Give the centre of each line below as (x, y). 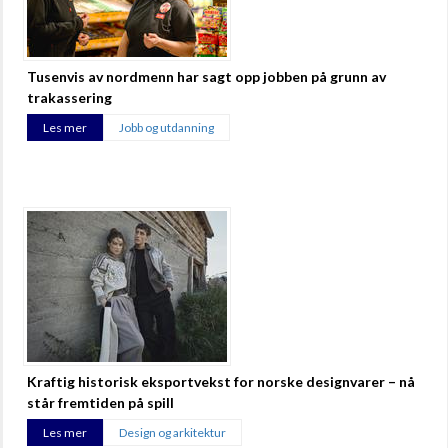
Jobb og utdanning (166, 127)
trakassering (69, 97)
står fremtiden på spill (100, 402)
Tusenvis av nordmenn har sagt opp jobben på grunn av (206, 76)
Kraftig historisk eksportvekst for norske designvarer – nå (221, 381)
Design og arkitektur (172, 432)
